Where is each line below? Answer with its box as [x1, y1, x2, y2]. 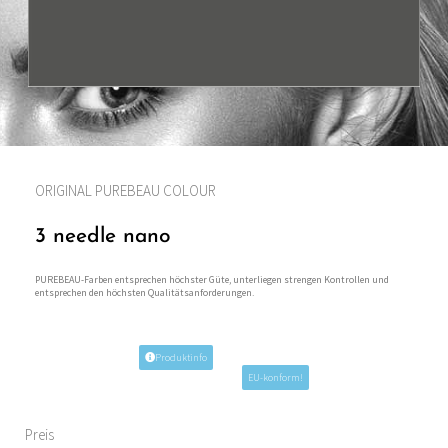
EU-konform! [248, 370, 303, 384]
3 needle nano [35, 226, 171, 248]
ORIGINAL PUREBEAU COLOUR [35, 181, 216, 201]
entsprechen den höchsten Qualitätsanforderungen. [35, 286, 254, 300]
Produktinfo [155, 350, 207, 364]
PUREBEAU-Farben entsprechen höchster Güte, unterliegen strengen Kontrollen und [35, 273, 389, 287]
